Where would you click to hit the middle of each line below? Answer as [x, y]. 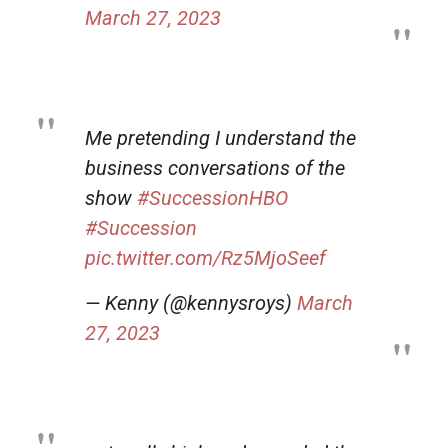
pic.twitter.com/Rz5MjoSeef [205, 257]
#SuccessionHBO [212, 197]
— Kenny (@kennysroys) [191, 302]
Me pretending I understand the [220, 137]
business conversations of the [215, 167]
